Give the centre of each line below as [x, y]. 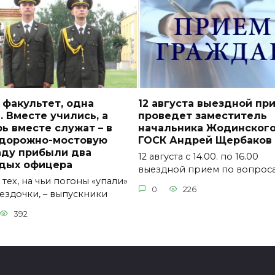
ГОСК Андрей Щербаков [205, 140]
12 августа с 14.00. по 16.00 [198, 157]
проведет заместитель [203, 115]
